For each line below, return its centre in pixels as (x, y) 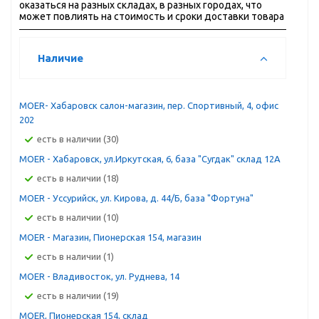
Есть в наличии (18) (80, 178)
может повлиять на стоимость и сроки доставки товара (152, 16)
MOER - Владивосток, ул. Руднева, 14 (99, 276)
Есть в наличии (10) (80, 217)
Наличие (61, 58)
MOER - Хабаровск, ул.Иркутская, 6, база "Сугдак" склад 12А (150, 159)
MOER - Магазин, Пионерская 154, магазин (110, 237)
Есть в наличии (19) (80, 296)
